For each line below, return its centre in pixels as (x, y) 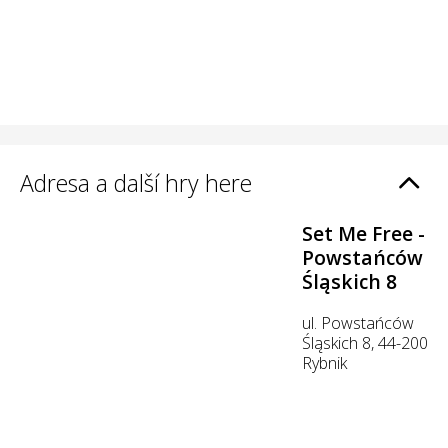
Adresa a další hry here (136, 182)
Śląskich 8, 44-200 (365, 343)
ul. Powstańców (358, 323)
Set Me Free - (363, 234)
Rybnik (324, 363)
